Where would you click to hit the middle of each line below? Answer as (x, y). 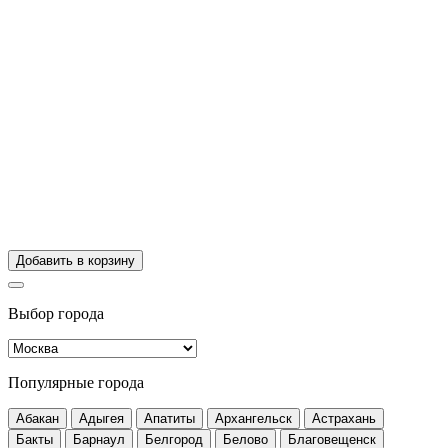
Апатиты (169, 419)
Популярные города (76, 383)
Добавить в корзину (75, 261)
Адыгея (101, 419)
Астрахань (344, 419)
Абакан (37, 419)
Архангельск (253, 419)
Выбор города (56, 314)
